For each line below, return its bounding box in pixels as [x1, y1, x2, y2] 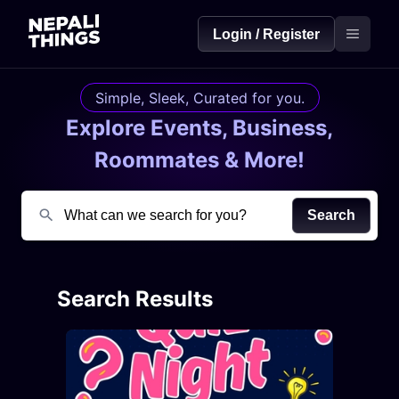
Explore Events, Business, [66, 114, 333, 141]
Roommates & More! [94, 146, 305, 173]
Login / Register [213, 26, 320, 42]
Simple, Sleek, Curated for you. [94, 88, 305, 107]
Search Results [57, 285, 213, 312]
